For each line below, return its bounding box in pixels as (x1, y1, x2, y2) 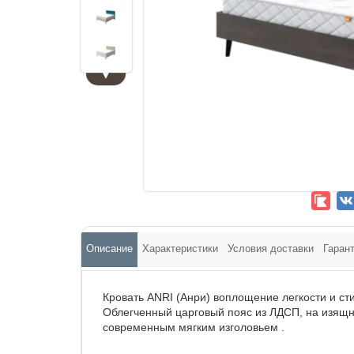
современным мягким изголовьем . (103, 321, 284, 333)
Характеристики (142, 243, 218, 254)
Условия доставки (228, 243, 314, 254)
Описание (86, 243, 133, 254)
